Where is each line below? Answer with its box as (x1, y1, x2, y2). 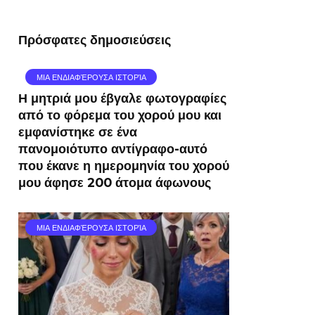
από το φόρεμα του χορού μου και (18, 108, 221, 123)
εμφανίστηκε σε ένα (18, 124, 137, 140)
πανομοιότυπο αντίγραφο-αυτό (18, 141, 207, 157)
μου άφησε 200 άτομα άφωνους (18, 175, 211, 191)
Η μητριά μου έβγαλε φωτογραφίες (18, 91, 226, 106)
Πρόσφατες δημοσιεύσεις (18, 32, 171, 48)
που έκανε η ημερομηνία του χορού (18, 158, 229, 174)
